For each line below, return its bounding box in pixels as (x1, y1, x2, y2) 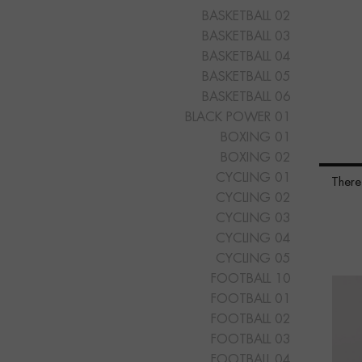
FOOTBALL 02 (210, 313, 291, 326)
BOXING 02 (220, 151, 291, 165)
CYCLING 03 (215, 212, 291, 225)
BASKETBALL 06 (201, 90, 291, 104)
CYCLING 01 (215, 171, 291, 185)
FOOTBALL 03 (210, 333, 291, 347)
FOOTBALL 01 (210, 293, 291, 306)
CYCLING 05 (215, 252, 291, 266)
